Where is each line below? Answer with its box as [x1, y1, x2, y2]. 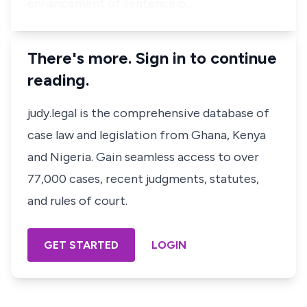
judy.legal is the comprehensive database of [27, 106, 269, 121]
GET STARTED [44, 238, 119, 251]
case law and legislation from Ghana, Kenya [27, 127, 266, 143]
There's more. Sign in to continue [27, 48, 277, 68]
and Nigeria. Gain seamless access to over [27, 149, 259, 164]
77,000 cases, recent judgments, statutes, [27, 171, 259, 186]
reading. [27, 70, 89, 90]
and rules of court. [27, 193, 127, 208]
